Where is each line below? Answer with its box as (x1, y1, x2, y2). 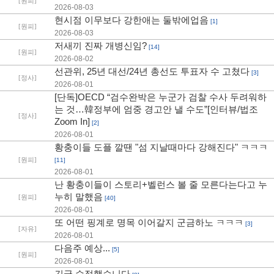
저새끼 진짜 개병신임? (54, 40, 147, 51)
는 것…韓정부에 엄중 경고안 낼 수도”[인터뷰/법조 (54, 104, 258, 114)
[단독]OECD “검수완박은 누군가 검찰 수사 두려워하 (54, 92, 267, 102)
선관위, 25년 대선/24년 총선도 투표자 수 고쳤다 (54, 66, 250, 76)
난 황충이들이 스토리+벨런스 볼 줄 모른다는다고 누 (54, 179, 267, 190)
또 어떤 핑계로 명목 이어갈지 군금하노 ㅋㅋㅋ (54, 217, 243, 228)
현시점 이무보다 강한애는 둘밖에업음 (54, 15, 209, 25)
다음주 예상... (54, 243, 110, 253)
